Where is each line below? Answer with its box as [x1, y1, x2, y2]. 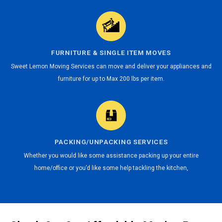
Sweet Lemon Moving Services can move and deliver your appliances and [10, 62, 212, 70]
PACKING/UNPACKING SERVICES [54, 138, 168, 146]
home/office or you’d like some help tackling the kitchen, [34, 164, 188, 171]
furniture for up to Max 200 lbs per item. [57, 75, 165, 82]
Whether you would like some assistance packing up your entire [23, 152, 199, 159]
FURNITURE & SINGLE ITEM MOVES [51, 49, 171, 57]
